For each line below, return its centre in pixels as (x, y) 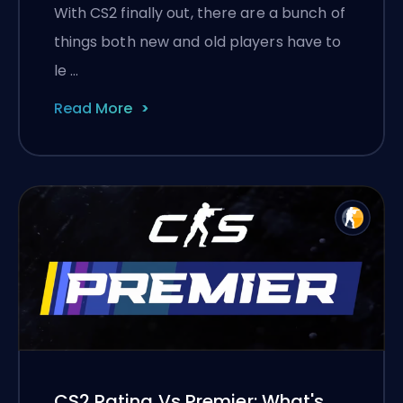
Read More (93, 108)
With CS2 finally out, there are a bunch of (199, 13)
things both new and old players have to (197, 41)
